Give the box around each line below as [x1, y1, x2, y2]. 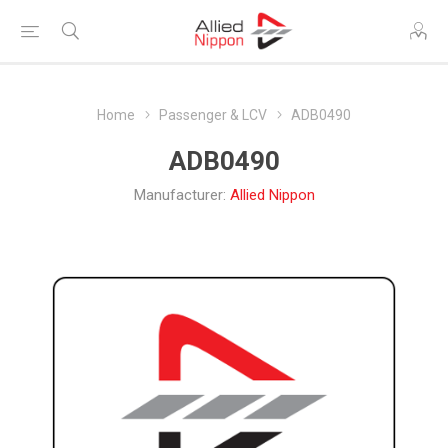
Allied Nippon [229, 186, 315, 204]
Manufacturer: [133, 186, 226, 204]
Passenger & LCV [159, 107, 267, 123]
